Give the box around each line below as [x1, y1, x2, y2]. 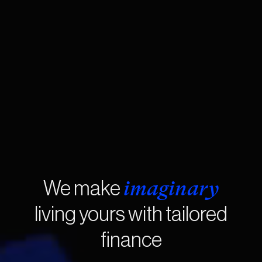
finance [100, 229, 162, 250]
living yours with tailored [35, 204, 227, 225]
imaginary [123, 176, 219, 200]
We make [43, 178, 123, 199]
